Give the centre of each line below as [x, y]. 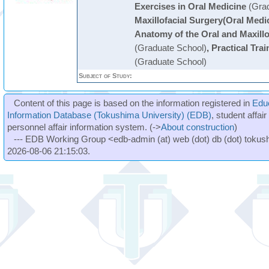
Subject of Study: [105, 76]
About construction [198, 127]
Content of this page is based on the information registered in [133, 103]
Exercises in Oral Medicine [190, 6]
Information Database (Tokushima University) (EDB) [110, 115]
